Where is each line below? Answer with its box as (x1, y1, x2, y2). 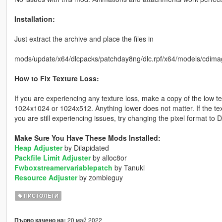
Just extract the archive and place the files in (14, 34, 154, 44)
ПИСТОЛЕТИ (22, 192, 59, 200)
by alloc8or (90, 153, 127, 163)
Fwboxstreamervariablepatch (14, 163, 112, 173)
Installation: (14, 14, 55, 24)
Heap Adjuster (14, 143, 62, 153)
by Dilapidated (62, 143, 109, 153)
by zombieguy (77, 172, 123, 183)
